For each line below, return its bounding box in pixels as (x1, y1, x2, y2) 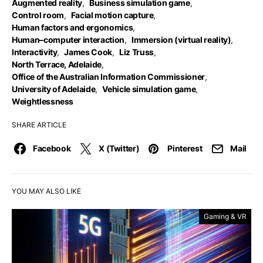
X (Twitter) (99, 143, 140, 153)
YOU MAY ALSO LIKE (12, 187, 81, 195)
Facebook (33, 143, 71, 153)
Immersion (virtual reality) (131, 35, 231, 45)
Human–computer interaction (12, 35, 124, 45)
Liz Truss (119, 47, 154, 57)
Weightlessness (12, 96, 74, 106)
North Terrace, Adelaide (12, 59, 102, 69)
